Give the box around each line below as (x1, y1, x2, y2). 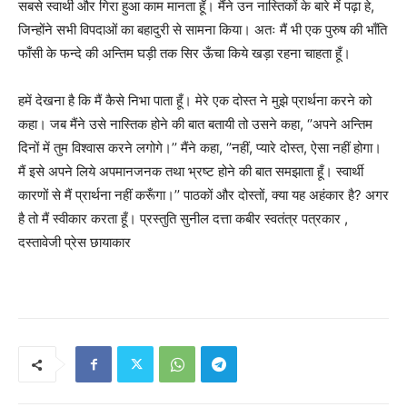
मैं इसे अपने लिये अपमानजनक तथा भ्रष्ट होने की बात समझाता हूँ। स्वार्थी (18, 163, 363, 181)
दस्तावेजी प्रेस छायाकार (18, 233, 131, 252)
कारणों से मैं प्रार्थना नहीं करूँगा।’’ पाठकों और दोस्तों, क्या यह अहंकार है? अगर (18, 186, 389, 204)
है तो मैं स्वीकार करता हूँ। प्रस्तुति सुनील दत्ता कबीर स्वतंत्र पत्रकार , (18, 210, 348, 228)
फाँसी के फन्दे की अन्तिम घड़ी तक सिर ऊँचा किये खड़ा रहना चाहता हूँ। (18, 45, 351, 63)
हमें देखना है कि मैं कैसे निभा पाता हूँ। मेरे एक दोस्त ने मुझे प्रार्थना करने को (18, 92, 372, 110)
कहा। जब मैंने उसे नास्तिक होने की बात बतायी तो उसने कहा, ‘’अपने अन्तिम (18, 115, 372, 134)
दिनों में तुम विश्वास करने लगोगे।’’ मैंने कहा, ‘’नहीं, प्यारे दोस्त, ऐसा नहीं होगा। (18, 139, 382, 157)
